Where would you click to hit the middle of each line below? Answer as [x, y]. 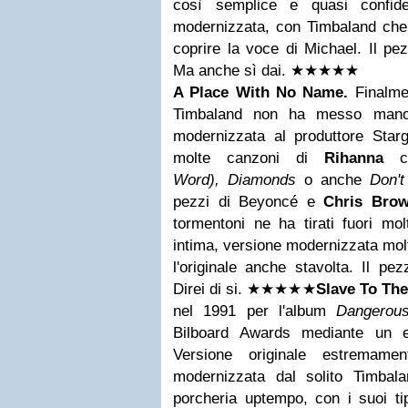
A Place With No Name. [261, 92]
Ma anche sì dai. [232, 71]
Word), [196, 180]
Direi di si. [210, 289]
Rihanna [354, 158]
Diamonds [266, 180]
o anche [337, 180]
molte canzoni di [249, 158]
